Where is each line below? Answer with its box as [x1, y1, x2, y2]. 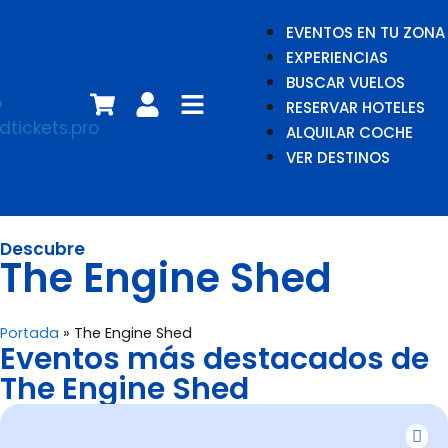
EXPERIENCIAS [286, 47, 388, 68]
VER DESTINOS [286, 147, 390, 168]
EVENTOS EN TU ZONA [286, 22, 445, 43]
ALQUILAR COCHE [286, 122, 413, 143]
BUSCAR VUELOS [286, 72, 405, 93]
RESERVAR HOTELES [286, 97, 425, 118]
